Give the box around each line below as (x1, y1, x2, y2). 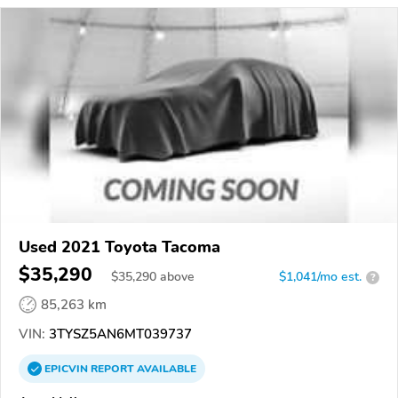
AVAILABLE (134, 362, 196, 377)
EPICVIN (44, 362, 91, 377)
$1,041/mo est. (279, 268, 362, 286)
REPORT (91, 362, 134, 377)
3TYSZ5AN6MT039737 (45, 325, 192, 344)
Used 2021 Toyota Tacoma (19, 236, 220, 259)
